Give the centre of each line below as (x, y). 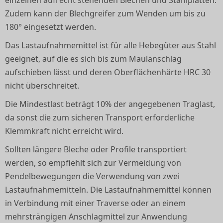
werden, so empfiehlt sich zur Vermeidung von (93, 163)
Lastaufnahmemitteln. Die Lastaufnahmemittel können (108, 190)
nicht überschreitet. (42, 86)
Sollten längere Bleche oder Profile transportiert (96, 150)
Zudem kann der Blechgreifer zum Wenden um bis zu (105, 14)
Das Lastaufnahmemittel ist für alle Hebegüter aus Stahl (111, 46)
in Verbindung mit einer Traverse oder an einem (95, 203)
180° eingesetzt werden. (51, 27)
